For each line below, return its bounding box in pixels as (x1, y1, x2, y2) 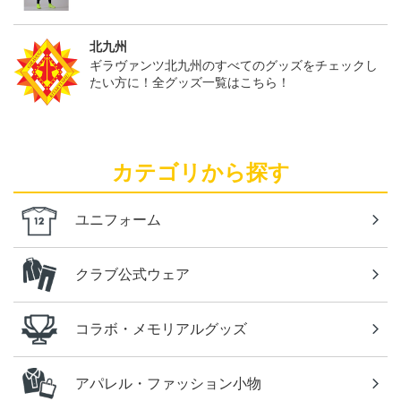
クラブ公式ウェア (75, 267, 190, 283)
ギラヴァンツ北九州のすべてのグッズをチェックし (90, 58, 378, 73)
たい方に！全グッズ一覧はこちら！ (90, 75, 290, 90)
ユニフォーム (75, 212, 161, 228)
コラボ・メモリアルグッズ (75, 321, 247, 337)
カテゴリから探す (111, 160, 290, 185)
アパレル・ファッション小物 (75, 376, 261, 392)
